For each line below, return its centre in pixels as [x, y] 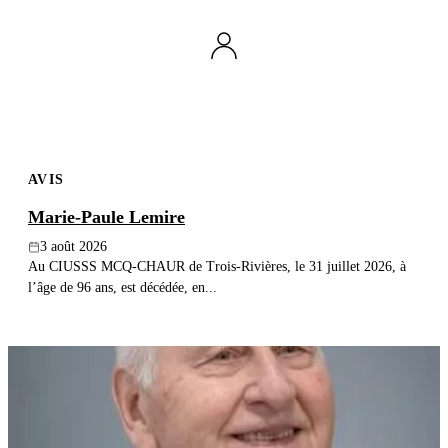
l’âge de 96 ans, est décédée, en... [122, 287]
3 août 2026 [73, 247]
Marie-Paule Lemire [106, 217]
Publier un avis [231, 20]
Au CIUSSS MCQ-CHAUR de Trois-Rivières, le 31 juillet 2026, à [217, 266]
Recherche [65, 59]
